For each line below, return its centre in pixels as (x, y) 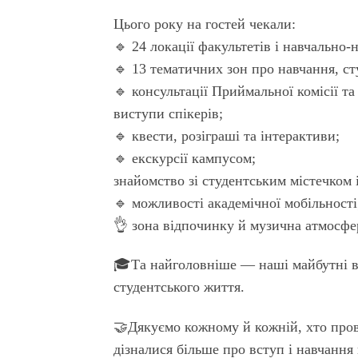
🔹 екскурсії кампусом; (185, 158)
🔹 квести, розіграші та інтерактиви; (227, 135)
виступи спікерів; (169, 113)
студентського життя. (179, 287)
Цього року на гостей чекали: (205, 24)
